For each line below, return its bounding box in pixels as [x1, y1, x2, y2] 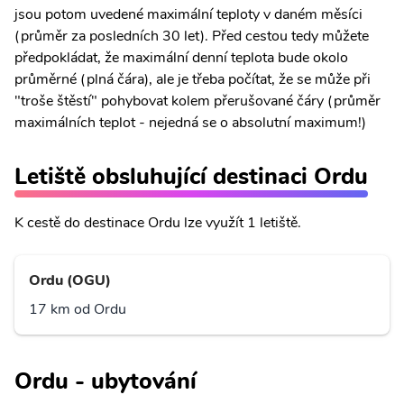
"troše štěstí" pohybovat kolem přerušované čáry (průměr [14, 90, 381, 111]
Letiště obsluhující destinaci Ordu [14, 160, 368, 192]
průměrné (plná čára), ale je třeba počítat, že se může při [14, 69, 371, 89]
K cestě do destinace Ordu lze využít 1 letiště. [14, 212, 301, 233]
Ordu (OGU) [29, 270, 111, 290]
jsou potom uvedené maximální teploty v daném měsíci [14, 4, 363, 24]
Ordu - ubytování [14, 364, 197, 397]
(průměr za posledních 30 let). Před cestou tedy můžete [14, 25, 369, 46]
